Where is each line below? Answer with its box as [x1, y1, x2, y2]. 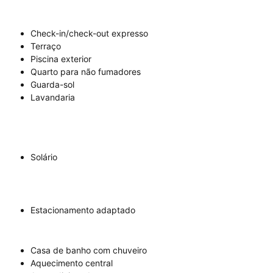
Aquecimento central [30, 258, 113, 268]
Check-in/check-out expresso [30, 28, 148, 38]
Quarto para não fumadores [30, 66, 141, 77]
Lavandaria [30, 92, 75, 102]
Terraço [30, 41, 61, 51]
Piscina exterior [30, 54, 91, 64]
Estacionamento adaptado [30, 205, 135, 215]
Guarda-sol [30, 79, 74, 90]
